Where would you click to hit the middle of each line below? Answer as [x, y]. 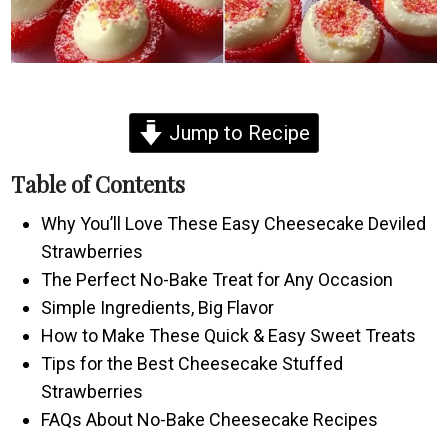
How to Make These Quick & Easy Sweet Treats [229, 335]
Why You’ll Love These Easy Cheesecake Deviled [234, 223]
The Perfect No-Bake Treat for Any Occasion [217, 279]
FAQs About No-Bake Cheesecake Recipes [210, 419]
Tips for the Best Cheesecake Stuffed [192, 363]
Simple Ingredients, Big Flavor [158, 307]
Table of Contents [98, 183]
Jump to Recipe [237, 132]
